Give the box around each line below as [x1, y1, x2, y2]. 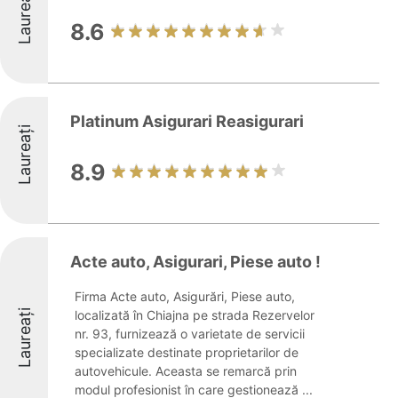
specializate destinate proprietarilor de [75, 345, 298, 360]
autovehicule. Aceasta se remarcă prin [75, 363, 297, 378]
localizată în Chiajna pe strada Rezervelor [75, 307, 314, 322]
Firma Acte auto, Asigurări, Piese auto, [75, 289, 295, 304]
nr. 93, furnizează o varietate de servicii [75, 326, 305, 341]
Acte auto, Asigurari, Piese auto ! [70, 252, 321, 271]
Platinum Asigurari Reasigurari [70, 112, 304, 131]
